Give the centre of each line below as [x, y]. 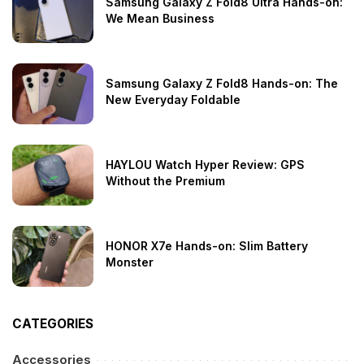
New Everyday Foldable [173, 99]
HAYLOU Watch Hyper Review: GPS [205, 164]
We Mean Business [160, 18]
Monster [130, 262]
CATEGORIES [53, 323]
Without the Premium [165, 180]
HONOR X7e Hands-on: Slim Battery [207, 245]
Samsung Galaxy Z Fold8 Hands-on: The [222, 83]
